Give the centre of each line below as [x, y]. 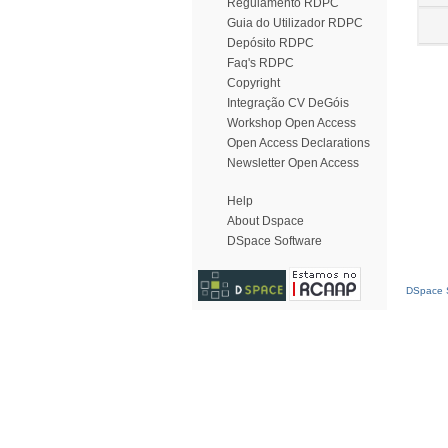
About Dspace [265, 221]
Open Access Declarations [298, 143]
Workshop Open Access [291, 123]
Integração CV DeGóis [288, 103]
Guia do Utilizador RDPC [295, 23]
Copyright [253, 83]
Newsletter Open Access [293, 163]
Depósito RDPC [270, 43]
